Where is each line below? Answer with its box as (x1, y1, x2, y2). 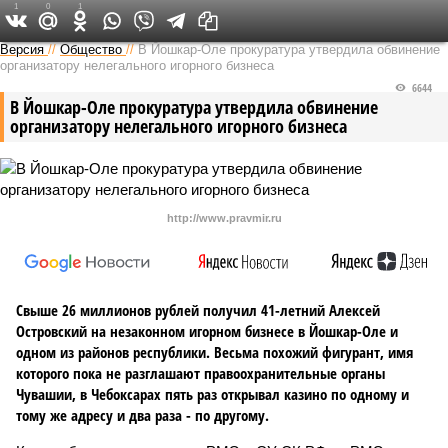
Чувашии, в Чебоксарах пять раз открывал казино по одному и (16, 384, 409, 404)
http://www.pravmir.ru (166, 212, 282, 224)
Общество (60, 42, 122, 57)
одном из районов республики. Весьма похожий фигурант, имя (16, 342, 413, 362)
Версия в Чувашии (154, 10, 261, 30)
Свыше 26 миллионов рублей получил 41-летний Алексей (16, 300, 380, 320)
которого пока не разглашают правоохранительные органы (16, 363, 385, 383)
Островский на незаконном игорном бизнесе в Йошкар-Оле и (16, 321, 398, 341)
